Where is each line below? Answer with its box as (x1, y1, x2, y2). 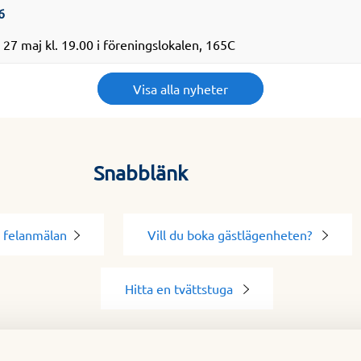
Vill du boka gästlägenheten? (147, 226, 315, 243)
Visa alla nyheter (133, 81, 228, 98)
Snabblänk (93, 160, 188, 186)
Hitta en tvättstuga (124, 280, 236, 297)
